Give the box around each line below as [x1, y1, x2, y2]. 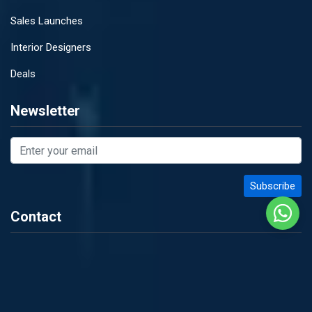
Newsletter [10, 102, 80, 120]
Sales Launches [10, 15, 83, 28]
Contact [10, 208, 61, 226]
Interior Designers [10, 41, 91, 54]
